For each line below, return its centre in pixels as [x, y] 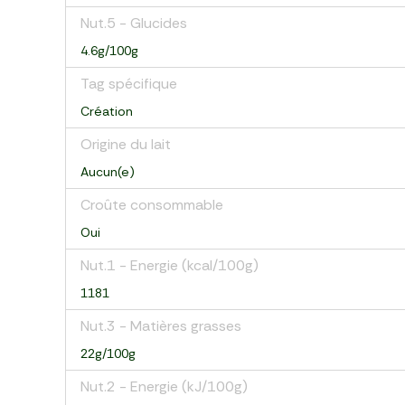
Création [107, 111]
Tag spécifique [129, 84]
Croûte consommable [152, 205]
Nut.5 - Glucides [134, 23]
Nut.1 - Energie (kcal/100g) [170, 265]
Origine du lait [126, 144]
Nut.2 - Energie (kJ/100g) [164, 386]
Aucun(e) [108, 172]
